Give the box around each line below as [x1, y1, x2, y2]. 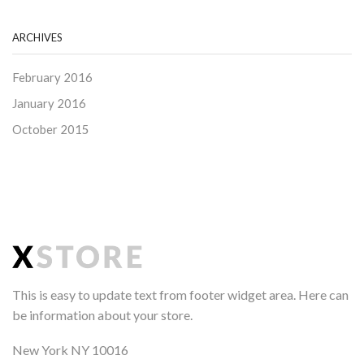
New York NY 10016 [12, 342, 128, 358]
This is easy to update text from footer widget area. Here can [12, 286, 349, 302]
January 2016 [12, 96, 86, 111]
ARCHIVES [12, 31, 63, 45]
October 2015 [12, 122, 89, 137]
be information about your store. [12, 306, 193, 323]
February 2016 [12, 70, 93, 85]
